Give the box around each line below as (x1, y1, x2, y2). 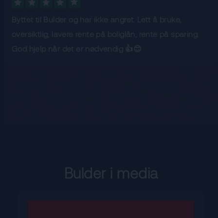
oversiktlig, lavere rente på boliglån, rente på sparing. (12, 29, 200, 39)
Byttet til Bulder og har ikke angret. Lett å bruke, (12, 15, 182, 24)
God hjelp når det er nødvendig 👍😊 (12, 44, 142, 54)
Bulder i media (64, 164, 158, 182)
